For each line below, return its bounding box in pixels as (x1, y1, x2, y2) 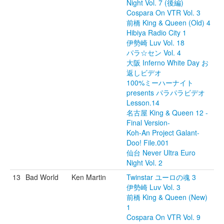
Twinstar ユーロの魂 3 (126, 172, 196, 182)
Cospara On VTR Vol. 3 (126, 7, 200, 17)
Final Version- (126, 117, 170, 127)
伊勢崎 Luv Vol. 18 (126, 37, 184, 47)
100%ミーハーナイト (126, 77, 193, 87)
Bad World (25, 172, 58, 182)
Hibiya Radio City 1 (126, 27, 186, 37)
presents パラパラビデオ (126, 87, 205, 97)
